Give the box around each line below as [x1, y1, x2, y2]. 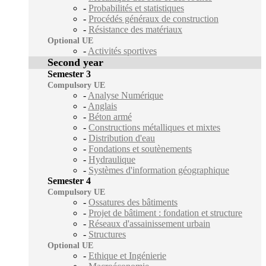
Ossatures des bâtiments [88, 197, 178, 207]
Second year [47, 56, 103, 68]
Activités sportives [88, 45, 157, 56]
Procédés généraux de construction [88, 13, 218, 24]
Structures [88, 229, 126, 239]
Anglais [88, 100, 117, 111]
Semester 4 [47, 175, 91, 186]
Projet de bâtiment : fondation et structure [88, 207, 242, 218]
